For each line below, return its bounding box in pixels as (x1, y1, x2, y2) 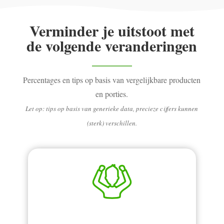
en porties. (95, 88, 128, 99)
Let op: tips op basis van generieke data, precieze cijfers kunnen (25, 103, 198, 113)
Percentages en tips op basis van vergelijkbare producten (23, 74, 201, 85)
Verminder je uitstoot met (29, 19, 194, 41)
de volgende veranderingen (26, 34, 197, 56)
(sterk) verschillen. (86, 118, 137, 127)
